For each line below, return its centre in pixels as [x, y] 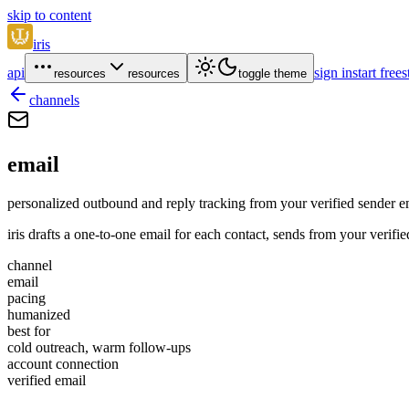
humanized [39, 314]
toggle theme [273, 73]
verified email [47, 380]
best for [29, 330]
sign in [333, 73]
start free [377, 73]
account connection [63, 363]
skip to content [49, 15]
